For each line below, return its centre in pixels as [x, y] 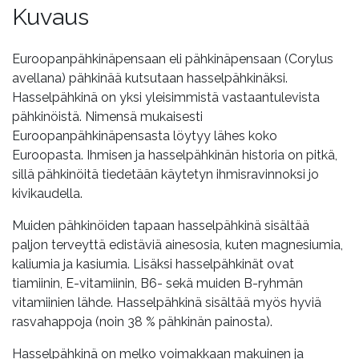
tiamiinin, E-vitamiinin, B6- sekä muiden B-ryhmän [157, 283]
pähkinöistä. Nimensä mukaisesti [107, 116]
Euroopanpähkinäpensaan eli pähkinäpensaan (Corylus [173, 58]
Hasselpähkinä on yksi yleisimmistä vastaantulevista [166, 97]
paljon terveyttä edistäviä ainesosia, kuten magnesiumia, [177, 244]
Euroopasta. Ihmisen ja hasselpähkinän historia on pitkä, [175, 155]
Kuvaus [50, 16]
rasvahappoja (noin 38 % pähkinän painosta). [142, 321]
